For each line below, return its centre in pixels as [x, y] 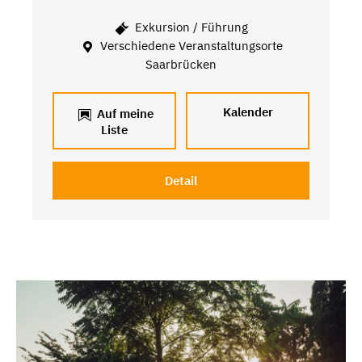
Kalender [248, 112]
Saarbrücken [181, 65]
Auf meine [123, 113]
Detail [181, 180]
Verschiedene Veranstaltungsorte [190, 46]
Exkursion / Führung [190, 27]
